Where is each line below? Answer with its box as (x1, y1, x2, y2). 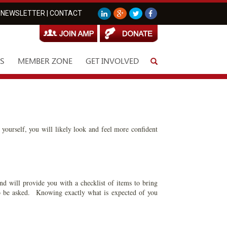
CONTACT (50, 9, 82, 17)
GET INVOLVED (86, 55, 139, 66)
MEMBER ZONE (18, 55, 72, 66)
